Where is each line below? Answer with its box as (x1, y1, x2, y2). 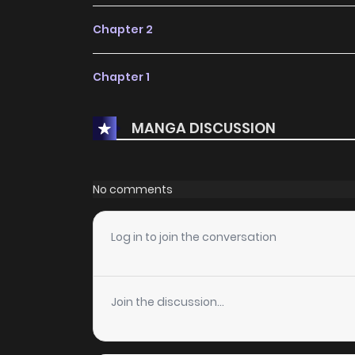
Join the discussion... (111, 294, 224, 311)
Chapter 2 (93, 21, 153, 38)
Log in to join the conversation (111, 229, 277, 246)
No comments (93, 181, 173, 197)
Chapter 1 (93, 69, 150, 86)
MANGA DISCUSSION (132, 117, 276, 138)
